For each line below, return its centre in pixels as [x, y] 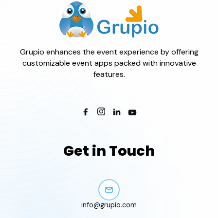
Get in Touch [109, 151]
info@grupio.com [109, 205]
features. [109, 74]
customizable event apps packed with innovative [109, 63]
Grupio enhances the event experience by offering [109, 52]
